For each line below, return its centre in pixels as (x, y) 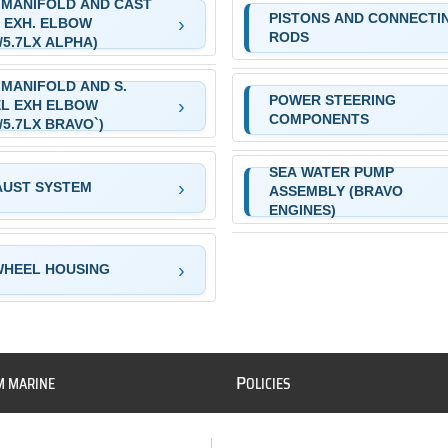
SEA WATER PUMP (331, 172)
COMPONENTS (318, 118)
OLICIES (269, 383)
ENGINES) (302, 210)
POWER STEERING (332, 99)
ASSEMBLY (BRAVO (335, 191)
